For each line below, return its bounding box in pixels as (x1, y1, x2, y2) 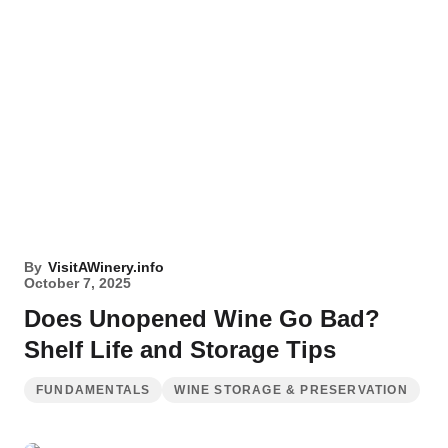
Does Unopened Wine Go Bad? (24, 305, 380, 332)
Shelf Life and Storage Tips (24, 336, 336, 363)
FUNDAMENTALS (36, 383, 151, 397)
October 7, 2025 (24, 275, 131, 291)
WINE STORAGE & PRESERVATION (174, 383, 408, 397)
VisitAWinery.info (48, 259, 164, 275)
